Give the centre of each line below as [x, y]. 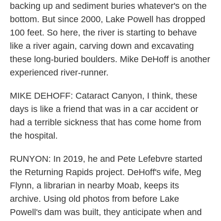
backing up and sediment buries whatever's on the [108, 6]
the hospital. [34, 136]
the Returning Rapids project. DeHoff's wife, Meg [106, 172]
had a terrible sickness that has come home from [106, 122]
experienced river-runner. [59, 73]
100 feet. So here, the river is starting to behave [103, 33]
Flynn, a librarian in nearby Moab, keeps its [94, 185]
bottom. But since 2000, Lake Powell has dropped [108, 19]
